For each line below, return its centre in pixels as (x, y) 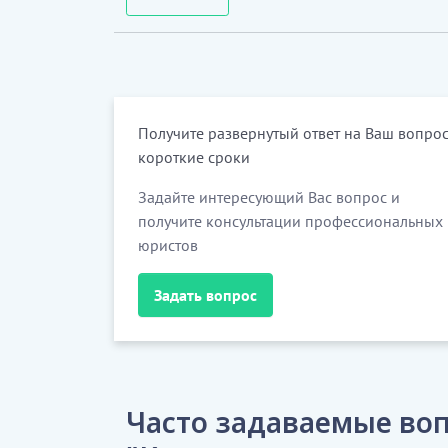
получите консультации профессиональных (290, 221)
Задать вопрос (205, 295)
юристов (168, 245)
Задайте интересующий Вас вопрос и (269, 197)
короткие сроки (194, 157)
